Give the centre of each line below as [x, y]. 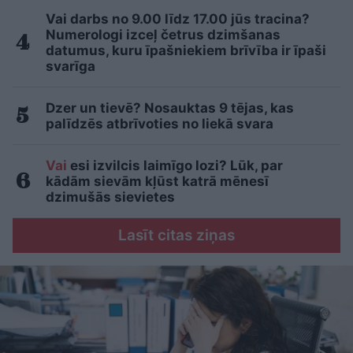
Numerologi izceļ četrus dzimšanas [163, 35]
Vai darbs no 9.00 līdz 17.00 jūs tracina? [178, 19]
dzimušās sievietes [110, 197]
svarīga [71, 67]
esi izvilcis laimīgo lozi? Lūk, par [175, 166]
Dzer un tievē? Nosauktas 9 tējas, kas [170, 108]
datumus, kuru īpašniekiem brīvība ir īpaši [186, 51]
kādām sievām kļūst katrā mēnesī [157, 182]
